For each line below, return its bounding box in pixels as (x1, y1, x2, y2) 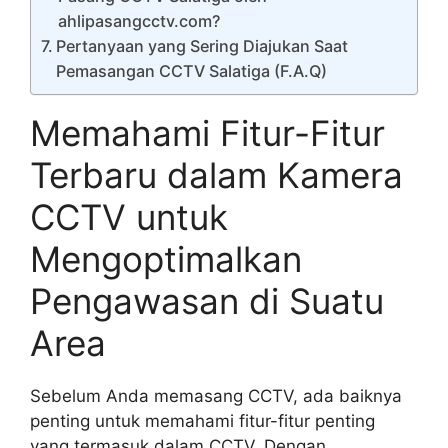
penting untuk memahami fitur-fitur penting (30, 411, 375, 432)
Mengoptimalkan (30, 238, 302, 281)
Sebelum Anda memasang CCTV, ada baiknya (30, 386, 402, 407)
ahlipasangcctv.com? (58, 11, 221, 32)
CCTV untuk (30, 196, 228, 239)
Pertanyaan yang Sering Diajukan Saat (56, 36, 349, 57)
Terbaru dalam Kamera (30, 154, 403, 197)
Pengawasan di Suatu (30, 280, 384, 323)
